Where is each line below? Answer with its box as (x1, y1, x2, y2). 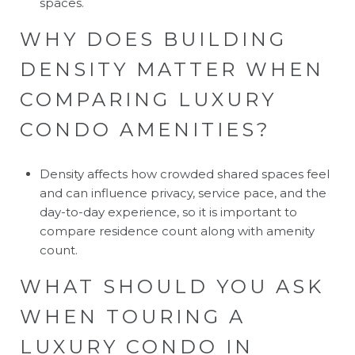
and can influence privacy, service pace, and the (39, 185, 326, 200)
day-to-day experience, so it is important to (39, 204, 297, 219)
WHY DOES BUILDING (20, 27, 287, 51)
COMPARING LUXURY (20, 87, 277, 111)
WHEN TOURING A (20, 304, 246, 328)
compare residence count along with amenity (39, 223, 315, 239)
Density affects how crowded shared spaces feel (39, 166, 330, 181)
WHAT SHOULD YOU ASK (20, 274, 324, 298)
